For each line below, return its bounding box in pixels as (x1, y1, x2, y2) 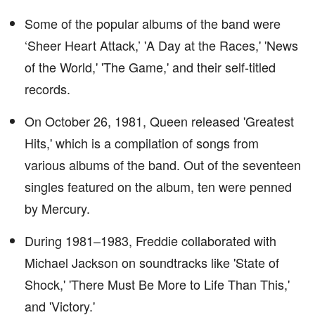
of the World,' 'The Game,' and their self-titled (25, 58, 276, 76)
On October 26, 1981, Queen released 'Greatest (25, 112, 294, 130)
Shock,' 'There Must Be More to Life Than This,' (25, 275, 290, 293)
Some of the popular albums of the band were (25, 14, 281, 32)
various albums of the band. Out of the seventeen (25, 155, 301, 174)
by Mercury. (25, 199, 90, 217)
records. (25, 79, 70, 98)
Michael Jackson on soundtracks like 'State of (25, 253, 279, 271)
